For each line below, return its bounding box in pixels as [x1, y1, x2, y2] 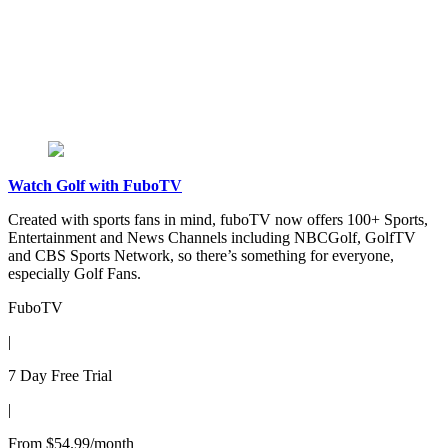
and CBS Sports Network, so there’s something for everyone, [8, 247, 394, 265]
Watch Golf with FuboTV [8, 177, 182, 195]
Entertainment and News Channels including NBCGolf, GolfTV [8, 229, 416, 247]
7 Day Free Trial [8, 367, 112, 385]
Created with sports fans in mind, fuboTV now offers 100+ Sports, [8, 211, 428, 229]
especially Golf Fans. [8, 265, 141, 283]
